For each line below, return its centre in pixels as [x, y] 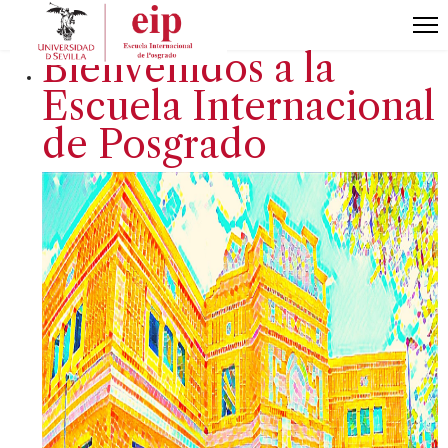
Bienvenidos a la [188, 68]
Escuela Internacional [238, 106]
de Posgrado [154, 144]
